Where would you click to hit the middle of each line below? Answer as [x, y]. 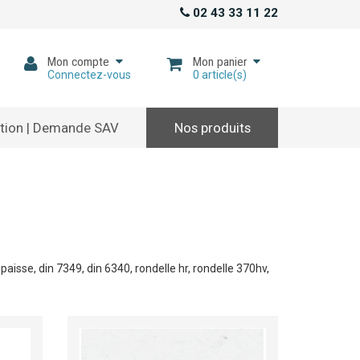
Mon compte [78, 61]
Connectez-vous [89, 74]
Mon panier [219, 61]
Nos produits [212, 128]
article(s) [223, 74]
